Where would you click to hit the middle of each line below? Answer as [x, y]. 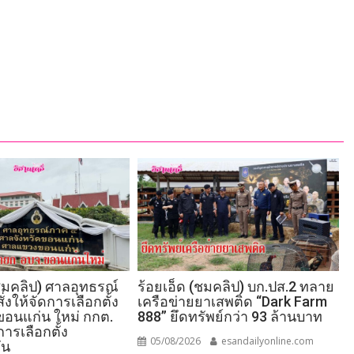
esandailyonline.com [267, 341]
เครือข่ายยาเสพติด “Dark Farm [233, 302]
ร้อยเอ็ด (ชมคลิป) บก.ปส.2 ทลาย [236, 287]
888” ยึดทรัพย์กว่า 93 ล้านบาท [230, 317]
